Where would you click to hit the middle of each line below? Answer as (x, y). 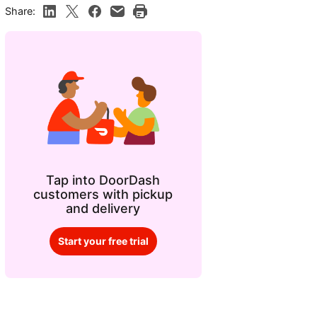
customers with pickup (103, 194)
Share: (20, 11)
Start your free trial (103, 241)
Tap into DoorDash (103, 180)
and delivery (103, 208)
